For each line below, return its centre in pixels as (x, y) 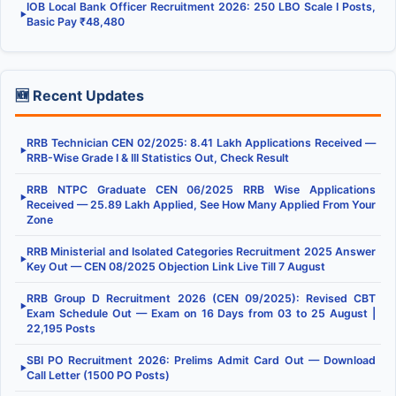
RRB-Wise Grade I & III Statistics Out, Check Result (158, 157)
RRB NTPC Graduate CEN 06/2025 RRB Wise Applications (201, 189)
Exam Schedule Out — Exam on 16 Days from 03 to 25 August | (201, 313)
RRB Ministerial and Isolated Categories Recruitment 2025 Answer (201, 251)
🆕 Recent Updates (80, 95)
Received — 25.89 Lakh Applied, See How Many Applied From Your (201, 204)
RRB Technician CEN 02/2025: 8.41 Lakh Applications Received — (201, 142)
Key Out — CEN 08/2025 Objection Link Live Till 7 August (176, 266)
